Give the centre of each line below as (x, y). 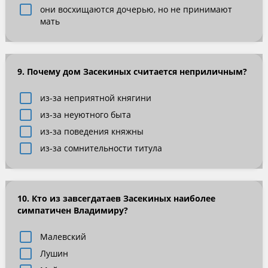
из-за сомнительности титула (101, 148)
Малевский (63, 237)
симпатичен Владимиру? (72, 210)
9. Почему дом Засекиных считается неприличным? (132, 71)
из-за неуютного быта (85, 115)
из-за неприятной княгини (95, 98)
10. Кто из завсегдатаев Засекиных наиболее (116, 198)
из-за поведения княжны (92, 131)
